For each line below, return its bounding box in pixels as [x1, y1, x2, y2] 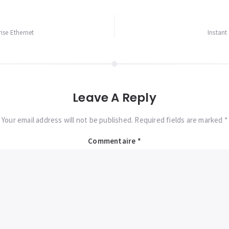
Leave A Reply [73, 89, 156, 106]
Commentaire [88, 136, 138, 146]
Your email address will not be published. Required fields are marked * [2, 115, 227, 125]
